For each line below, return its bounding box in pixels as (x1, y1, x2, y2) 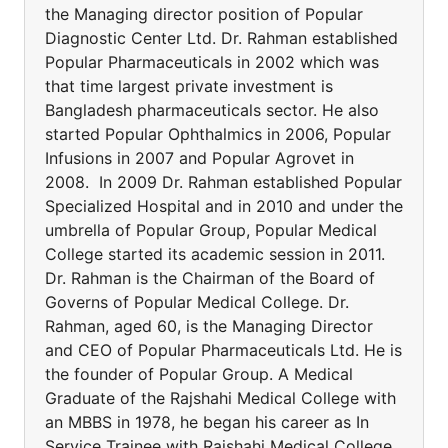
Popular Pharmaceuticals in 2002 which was (45, 52, 379, 72)
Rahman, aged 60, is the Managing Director (45, 316, 373, 336)
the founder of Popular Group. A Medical (45, 364, 353, 384)
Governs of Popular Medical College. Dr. (45, 292, 349, 312)
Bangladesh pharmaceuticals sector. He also (45, 100, 379, 120)
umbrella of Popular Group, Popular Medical (45, 220, 377, 240)
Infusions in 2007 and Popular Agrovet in (45, 148, 354, 168)
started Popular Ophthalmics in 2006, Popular (45, 124, 391, 144)
